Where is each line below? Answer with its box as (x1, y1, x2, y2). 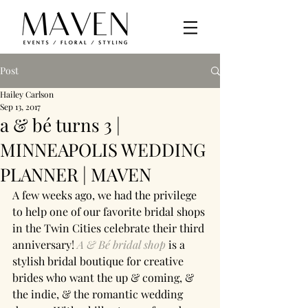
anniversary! (12, 237, 77, 252)
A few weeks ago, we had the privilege (12, 188, 199, 202)
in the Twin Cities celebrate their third (12, 221, 207, 235)
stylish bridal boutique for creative (12, 254, 186, 268)
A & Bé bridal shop (77, 237, 166, 252)
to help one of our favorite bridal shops (12, 204, 208, 219)
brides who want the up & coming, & (12, 270, 197, 285)
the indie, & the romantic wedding (12, 287, 186, 301)
